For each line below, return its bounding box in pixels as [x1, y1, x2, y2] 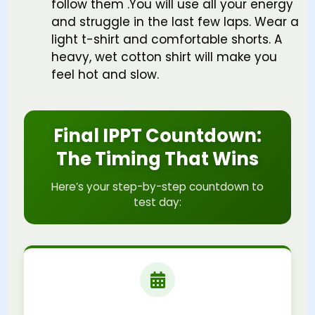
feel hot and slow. [51, 66, 159, 84]
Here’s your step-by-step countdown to [51, 179, 264, 194]
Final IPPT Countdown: [53, 122, 262, 148]
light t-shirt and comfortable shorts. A [51, 31, 282, 49]
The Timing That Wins [56, 146, 259, 172]
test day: [134, 194, 181, 210]
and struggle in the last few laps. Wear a [51, 13, 299, 31]
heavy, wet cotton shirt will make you [51, 49, 277, 66]
